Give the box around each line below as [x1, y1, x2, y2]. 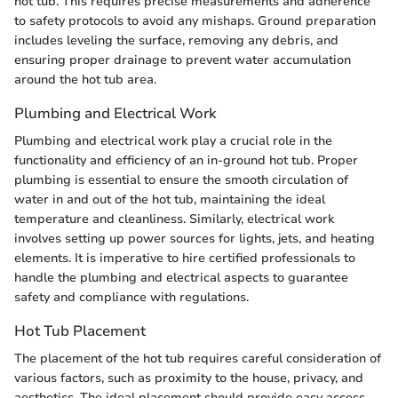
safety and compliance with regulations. [14, 288, 249, 306]
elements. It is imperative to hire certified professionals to [14, 249, 355, 267]
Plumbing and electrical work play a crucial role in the [14, 131, 332, 149]
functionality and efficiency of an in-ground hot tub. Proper [14, 151, 358, 169]
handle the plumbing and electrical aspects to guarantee [14, 268, 348, 286]
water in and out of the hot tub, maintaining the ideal [14, 190, 325, 208]
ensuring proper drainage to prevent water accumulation [14, 51, 351, 68]
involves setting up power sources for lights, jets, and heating [14, 229, 375, 247]
